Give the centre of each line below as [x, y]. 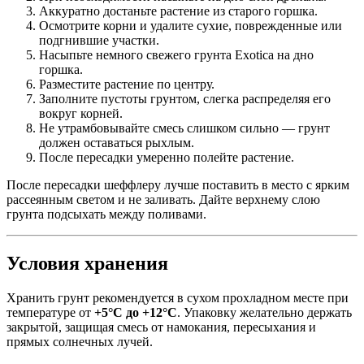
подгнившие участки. [99, 40]
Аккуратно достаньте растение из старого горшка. [178, 11]
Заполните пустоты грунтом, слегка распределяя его [185, 98]
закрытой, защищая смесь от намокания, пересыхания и [161, 327]
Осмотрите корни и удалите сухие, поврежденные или [191, 25]
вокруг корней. [81, 113]
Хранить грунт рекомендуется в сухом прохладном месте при [178, 297]
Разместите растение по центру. [127, 84]
